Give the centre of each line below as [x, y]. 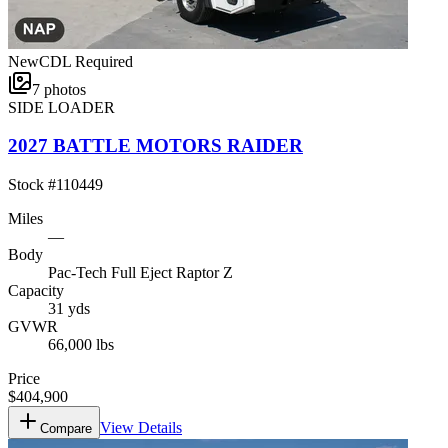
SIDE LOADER [61, 107]
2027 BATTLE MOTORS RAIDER [155, 146]
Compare [66, 429]
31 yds [69, 309]
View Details [141, 428]
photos [65, 89]
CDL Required [86, 61]
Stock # [32, 185]
